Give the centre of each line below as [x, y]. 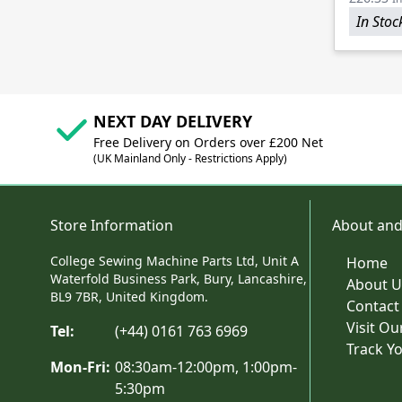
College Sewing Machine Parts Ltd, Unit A [175, 261]
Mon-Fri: [80, 367]
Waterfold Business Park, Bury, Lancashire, [179, 279]
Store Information [112, 226]
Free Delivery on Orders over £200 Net [208, 143]
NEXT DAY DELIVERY [173, 122]
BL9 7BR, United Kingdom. [129, 297]
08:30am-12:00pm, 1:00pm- [206, 367]
